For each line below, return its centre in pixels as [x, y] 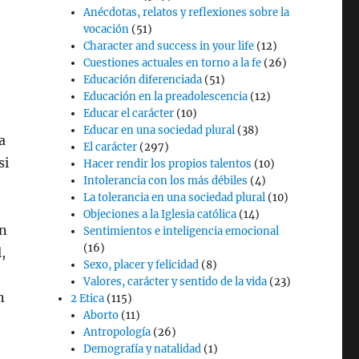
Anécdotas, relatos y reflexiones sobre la [187, 12]
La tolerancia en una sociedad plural [175, 198]
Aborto [101, 315]
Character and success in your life [169, 46]
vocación [107, 29]
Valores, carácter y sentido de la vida [175, 282]
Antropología [117, 332]
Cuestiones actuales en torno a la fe [173, 63]
